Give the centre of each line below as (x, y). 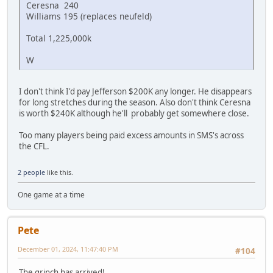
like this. (59, 172)
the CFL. (34, 147)
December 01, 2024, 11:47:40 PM (68, 249)
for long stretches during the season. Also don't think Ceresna (135, 103)
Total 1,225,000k (59, 38)
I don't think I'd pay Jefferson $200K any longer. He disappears (135, 92)
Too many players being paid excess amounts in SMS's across (131, 136)
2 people (31, 172)
